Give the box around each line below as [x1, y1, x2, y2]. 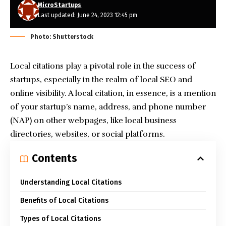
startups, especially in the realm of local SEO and [10, 75, 192, 85]
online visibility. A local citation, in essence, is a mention [10, 88, 216, 98]
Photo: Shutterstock [30, 33, 93, 40]
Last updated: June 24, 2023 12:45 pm [38, 12, 138, 19]
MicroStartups [38, 2, 82, 9]
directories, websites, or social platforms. [10, 129, 165, 139]
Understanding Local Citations [20, 178, 122, 187]
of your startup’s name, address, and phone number [10, 102, 206, 112]
